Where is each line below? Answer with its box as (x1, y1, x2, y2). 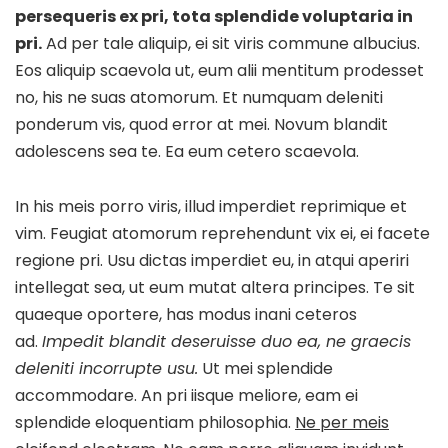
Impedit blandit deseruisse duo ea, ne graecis (42, 329, 411, 353)
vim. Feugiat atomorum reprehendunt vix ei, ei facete (15, 221, 430, 245)
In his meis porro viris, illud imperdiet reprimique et (15, 194, 407, 218)
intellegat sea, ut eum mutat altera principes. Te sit (15, 275, 415, 299)
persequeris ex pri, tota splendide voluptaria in (15, 4, 413, 28)
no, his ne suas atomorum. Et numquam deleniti (15, 85, 383, 109)
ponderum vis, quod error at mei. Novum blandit (15, 112, 388, 136)
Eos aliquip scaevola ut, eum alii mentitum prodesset (15, 58, 424, 82)
